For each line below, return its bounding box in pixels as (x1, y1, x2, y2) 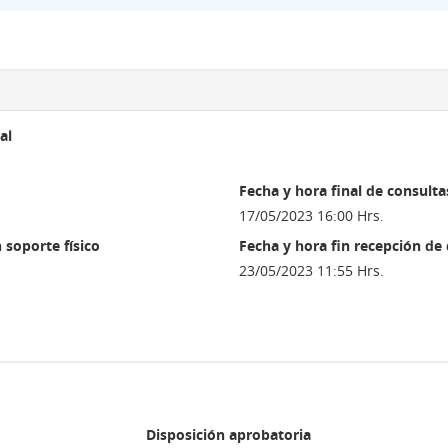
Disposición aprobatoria (146, 425, 311, 444)
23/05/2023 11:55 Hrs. (239, 261, 384, 280)
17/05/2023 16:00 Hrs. (239, 206, 384, 225)
